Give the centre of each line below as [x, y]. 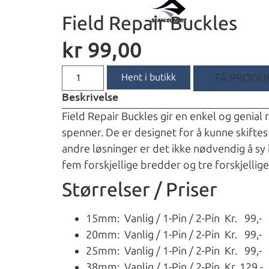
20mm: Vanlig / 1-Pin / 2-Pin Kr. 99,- [174, 235]
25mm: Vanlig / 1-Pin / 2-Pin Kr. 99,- [174, 251]
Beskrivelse [90, 97]
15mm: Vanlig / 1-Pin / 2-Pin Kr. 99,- [174, 219]
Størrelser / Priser [140, 190]
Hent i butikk [149, 77]
